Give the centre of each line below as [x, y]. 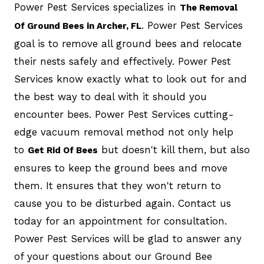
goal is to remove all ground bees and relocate [128, 44]
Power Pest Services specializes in [97, 7]
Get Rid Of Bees [62, 151]
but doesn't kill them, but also [174, 150]
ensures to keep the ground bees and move [121, 168]
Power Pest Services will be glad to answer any [128, 239]
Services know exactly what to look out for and [130, 79]
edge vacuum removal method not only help [123, 132]
